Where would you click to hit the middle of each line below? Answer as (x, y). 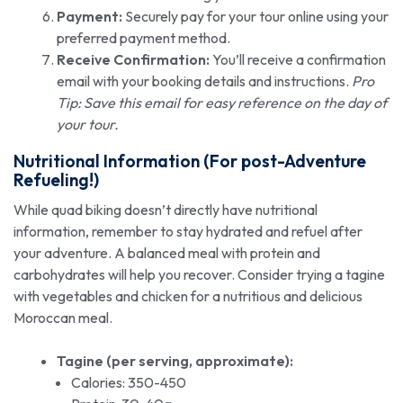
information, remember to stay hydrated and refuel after (188, 232)
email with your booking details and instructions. (204, 81)
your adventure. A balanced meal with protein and (167, 253)
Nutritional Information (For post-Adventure (190, 161)
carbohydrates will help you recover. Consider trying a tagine (199, 275)
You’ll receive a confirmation (298, 60)
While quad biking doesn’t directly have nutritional (166, 210)
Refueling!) (56, 180)
